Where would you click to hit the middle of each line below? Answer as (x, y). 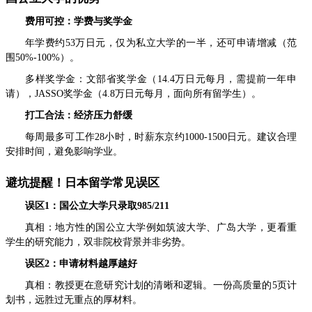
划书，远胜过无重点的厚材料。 (74, 299)
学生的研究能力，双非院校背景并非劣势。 (98, 242)
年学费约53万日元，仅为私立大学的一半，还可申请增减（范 (161, 42)
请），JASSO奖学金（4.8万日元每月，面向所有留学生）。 (133, 93)
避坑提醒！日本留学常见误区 (83, 182)
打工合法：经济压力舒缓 (79, 115)
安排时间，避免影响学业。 (64, 151)
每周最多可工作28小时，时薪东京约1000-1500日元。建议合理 (161, 136)
